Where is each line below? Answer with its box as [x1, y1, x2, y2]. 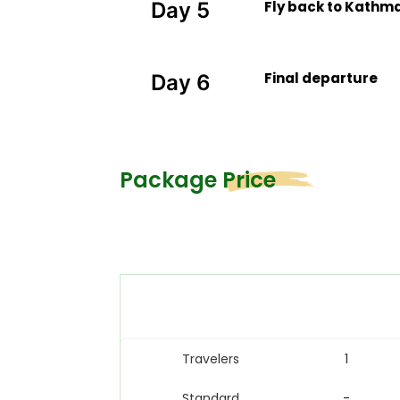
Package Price [120, 164, 277, 195]
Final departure [263, 69, 378, 87]
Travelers [182, 349, 240, 368]
